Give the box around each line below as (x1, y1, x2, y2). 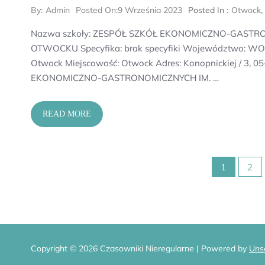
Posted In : (188, 5, 228, 15)
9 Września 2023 (118, 5, 182, 15)
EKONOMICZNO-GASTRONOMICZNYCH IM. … (31, 72, 219, 83)
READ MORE (43, 109, 91, 118)
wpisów (30, 192, 105, 219)
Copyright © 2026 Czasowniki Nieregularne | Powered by (31, 243, 249, 254)
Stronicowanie (30, 159, 174, 186)
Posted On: (76, 5, 118, 15)
